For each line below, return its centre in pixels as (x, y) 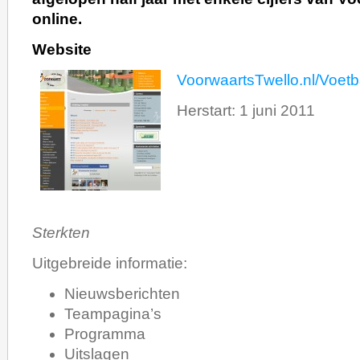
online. (57, 19)
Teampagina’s (113, 314)
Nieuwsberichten (122, 294)
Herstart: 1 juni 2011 (246, 111)
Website (62, 50)
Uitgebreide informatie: (110, 264)
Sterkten (61, 233)
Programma (105, 334)
